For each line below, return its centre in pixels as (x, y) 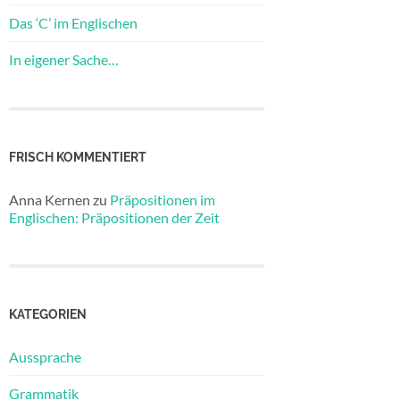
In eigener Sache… (64, 59)
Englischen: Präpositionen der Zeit (114, 217)
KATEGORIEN (48, 314)
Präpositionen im (162, 199)
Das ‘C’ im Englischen (73, 22)
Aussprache (45, 357)
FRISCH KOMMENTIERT (78, 156)
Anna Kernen (50, 199)
